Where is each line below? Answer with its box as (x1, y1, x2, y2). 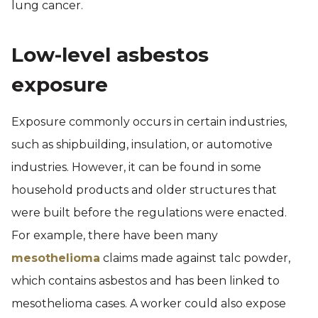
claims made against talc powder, (100, 251, 290, 265)
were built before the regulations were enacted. (11, 206, 287, 219)
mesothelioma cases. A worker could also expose (11, 297, 286, 310)
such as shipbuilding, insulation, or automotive (11, 138, 273, 151)
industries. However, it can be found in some (11, 160, 261, 174)
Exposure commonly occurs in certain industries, (11, 115, 287, 128)
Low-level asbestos (11, 43, 209, 67)
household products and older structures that (11, 183, 277, 197)
